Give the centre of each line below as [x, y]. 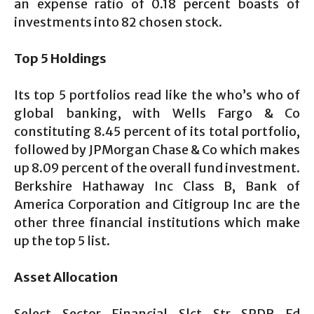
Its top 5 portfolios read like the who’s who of [157, 95]
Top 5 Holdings [60, 59]
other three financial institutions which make [157, 223]
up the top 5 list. [62, 241]
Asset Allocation [66, 277]
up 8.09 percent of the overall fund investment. [157, 168]
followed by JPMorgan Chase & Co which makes [157, 150]
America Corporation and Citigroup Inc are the [157, 204]
